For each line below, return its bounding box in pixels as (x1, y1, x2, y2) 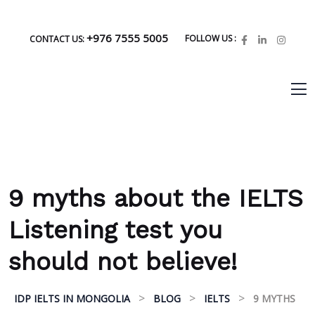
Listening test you (8, 215, 222, 245)
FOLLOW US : (184, 32, 236, 44)
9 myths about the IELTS (8, 184, 303, 213)
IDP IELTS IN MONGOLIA (14, 292, 130, 305)
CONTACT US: (30, 33, 86, 45)
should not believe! (8, 247, 237, 276)
